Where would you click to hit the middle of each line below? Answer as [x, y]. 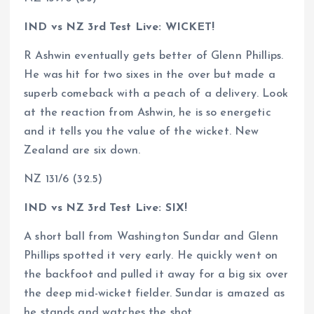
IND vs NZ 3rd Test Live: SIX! [106, 209]
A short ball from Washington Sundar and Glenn [151, 237]
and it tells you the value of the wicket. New [142, 131]
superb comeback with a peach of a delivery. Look [156, 94]
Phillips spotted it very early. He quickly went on [151, 256]
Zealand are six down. [82, 150]
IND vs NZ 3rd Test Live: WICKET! [120, 27]
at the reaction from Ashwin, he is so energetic [148, 112]
